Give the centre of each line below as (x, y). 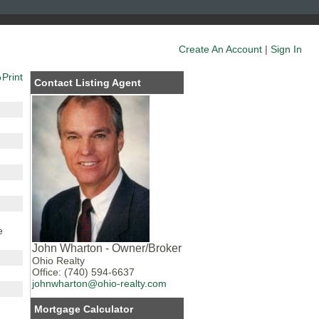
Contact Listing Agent (88, 83)
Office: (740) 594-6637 (84, 272)
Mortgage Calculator (84, 309)
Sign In (286, 49)
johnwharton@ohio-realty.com (100, 284)
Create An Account (220, 49)
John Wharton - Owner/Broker (107, 249)
